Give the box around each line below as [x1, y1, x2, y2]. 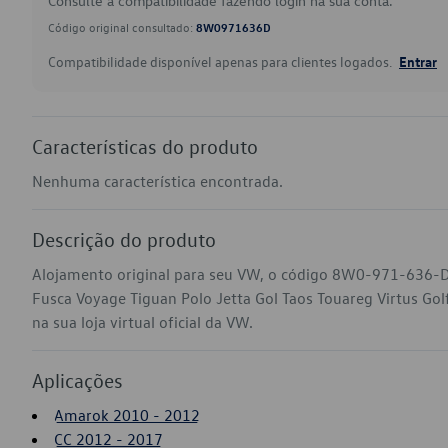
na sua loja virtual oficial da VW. [32, 312, 253, 332]
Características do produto [32, 134, 258, 158]
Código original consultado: [48, 19, 196, 35]
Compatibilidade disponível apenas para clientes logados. [48, 52, 395, 71]
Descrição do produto [32, 227, 216, 251]
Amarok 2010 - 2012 [54, 405, 200, 425]
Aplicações [32, 368, 123, 392]
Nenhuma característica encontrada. [32, 171, 283, 191]
